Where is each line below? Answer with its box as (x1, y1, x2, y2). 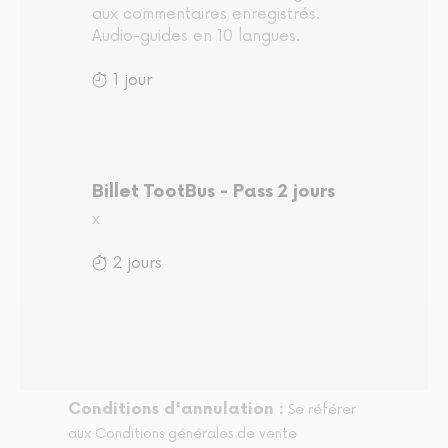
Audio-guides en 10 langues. (92, 27, 300, 47)
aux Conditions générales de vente (68, 425, 297, 443)
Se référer (288, 401, 356, 419)
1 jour (113, 70, 152, 91)
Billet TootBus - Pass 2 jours (92, 181, 335, 203)
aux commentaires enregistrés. (92, 5, 320, 25)
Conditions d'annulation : (68, 400, 284, 420)
